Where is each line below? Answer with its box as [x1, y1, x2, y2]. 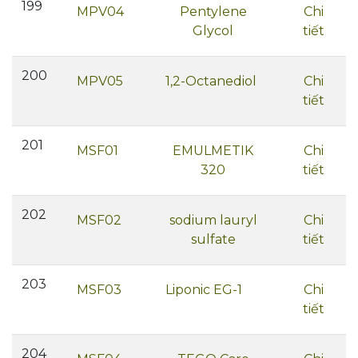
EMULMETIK [173, 143, 253, 158]
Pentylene [179, 4, 247, 19]
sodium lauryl [169, 213, 257, 228]
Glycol [193, 23, 233, 38]
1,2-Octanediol [165, 74, 257, 89]
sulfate [190, 232, 236, 247]
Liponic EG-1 [165, 282, 242, 297]
